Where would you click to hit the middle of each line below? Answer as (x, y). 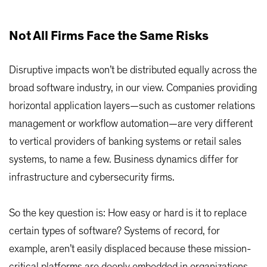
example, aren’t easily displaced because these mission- (130, 249)
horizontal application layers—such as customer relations (132, 106)
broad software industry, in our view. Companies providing (133, 89)
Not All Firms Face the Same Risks (109, 36)
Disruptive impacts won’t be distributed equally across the (133, 71)
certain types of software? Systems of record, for (114, 232)
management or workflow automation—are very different (131, 124)
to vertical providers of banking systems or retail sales (125, 142)
